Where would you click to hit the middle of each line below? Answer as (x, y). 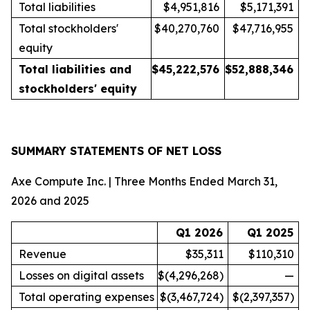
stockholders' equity (78, 89)
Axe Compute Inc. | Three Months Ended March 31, (144, 181)
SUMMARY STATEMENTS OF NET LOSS (116, 151)
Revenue (43, 254)
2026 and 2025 (50, 201)
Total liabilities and (75, 69)
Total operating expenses (86, 297)
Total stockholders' (69, 28)
